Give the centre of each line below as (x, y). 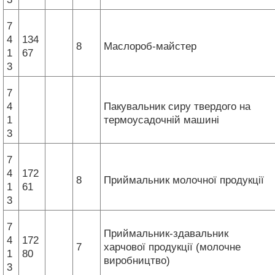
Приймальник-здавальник (166, 233)
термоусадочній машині (163, 120)
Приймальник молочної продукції (185, 180)
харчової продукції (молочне (172, 247)
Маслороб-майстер (152, 46)
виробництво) (138, 260)
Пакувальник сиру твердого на (177, 106)
